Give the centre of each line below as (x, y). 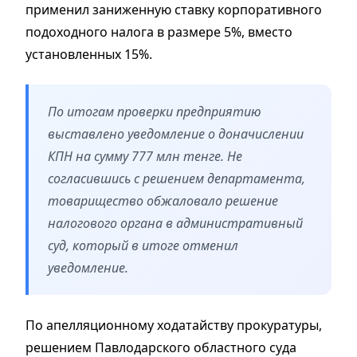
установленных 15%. (89, 54)
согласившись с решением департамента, (177, 178)
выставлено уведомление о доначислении (176, 133)
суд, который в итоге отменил (143, 245)
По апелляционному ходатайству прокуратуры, (174, 325)
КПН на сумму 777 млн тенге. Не (145, 156)
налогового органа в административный (175, 223)
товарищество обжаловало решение (163, 200)
